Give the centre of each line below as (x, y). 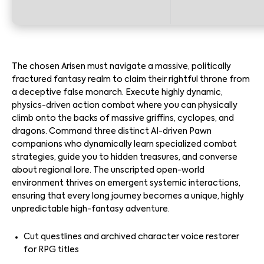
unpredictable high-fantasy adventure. (91, 209)
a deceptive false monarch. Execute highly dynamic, (117, 93)
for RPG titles (51, 250)
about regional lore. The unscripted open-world (108, 170)
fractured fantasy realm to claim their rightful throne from (131, 80)
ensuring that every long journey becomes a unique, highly (128, 196)
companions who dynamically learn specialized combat (124, 144)
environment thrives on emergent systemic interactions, (126, 183)
